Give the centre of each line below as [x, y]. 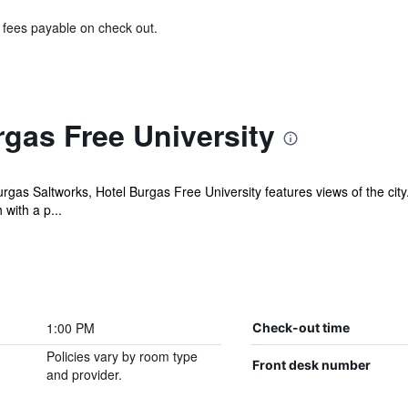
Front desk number [311, 365]
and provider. [84, 374]
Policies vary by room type [122, 356]
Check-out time [301, 327]
